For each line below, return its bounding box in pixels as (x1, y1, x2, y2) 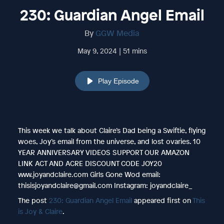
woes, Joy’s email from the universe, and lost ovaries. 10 (17, 136, 200, 146)
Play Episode (97, 76, 139, 85)
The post (17, 195, 49, 205)
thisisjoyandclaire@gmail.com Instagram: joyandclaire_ (17, 180, 192, 190)
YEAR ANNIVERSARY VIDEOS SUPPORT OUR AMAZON (17, 147, 189, 157)
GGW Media (95, 27, 139, 38)
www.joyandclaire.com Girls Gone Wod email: (17, 169, 160, 179)
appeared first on (131, 195, 192, 205)
